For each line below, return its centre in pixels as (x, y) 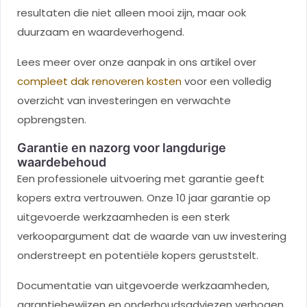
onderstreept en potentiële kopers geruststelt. (138, 256)
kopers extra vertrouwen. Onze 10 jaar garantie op (144, 198)
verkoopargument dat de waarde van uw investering (152, 236)
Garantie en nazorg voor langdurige (122, 148)
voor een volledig (226, 82)
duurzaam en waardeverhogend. (101, 32)
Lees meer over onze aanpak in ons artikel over (137, 62)
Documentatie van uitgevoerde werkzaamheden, (143, 286)
